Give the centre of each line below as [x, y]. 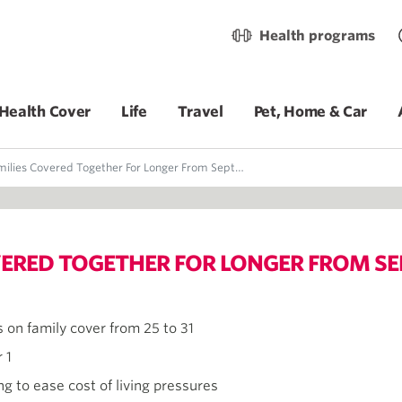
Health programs [317, 36]
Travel [200, 112]
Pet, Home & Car [310, 112]
